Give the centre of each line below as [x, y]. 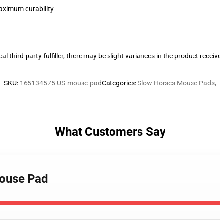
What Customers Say [110, 132]
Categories [118, 83]
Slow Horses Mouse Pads [176, 83]
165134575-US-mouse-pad [61, 83]
